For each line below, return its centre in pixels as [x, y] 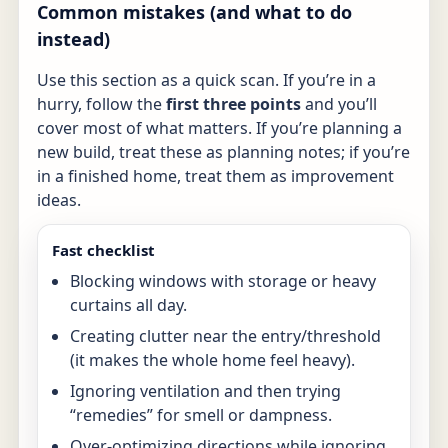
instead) [73, 38]
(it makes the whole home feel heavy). [212, 359]
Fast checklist [103, 249]
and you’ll [339, 103]
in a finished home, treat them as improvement [215, 175]
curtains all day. [128, 304]
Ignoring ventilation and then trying [205, 390]
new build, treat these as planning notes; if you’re [223, 151]
